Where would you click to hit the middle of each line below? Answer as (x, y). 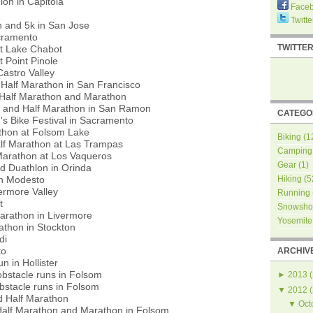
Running (294, 193)
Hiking (290, 179)
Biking (289, 137)
